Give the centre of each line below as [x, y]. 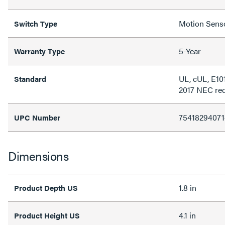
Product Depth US [46, 187]
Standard [30, 78]
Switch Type [36, 23]
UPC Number [37, 117]
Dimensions [38, 155]
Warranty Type [39, 51]
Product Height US [47, 215]
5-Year [190, 51]
